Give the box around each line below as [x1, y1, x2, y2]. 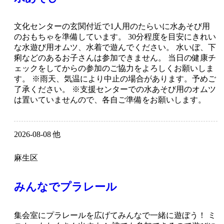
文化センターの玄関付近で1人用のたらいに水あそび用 [14, 22, 210, 31]
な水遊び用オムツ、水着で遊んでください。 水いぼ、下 [14, 43, 216, 52]
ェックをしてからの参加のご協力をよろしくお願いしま [14, 64, 214, 73]
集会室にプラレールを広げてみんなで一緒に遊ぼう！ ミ [14, 211, 216, 220]
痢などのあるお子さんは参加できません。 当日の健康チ [14, 53, 216, 62]
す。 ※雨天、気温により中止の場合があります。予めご [14, 74, 216, 83]
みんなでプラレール [14, 180, 117, 193]
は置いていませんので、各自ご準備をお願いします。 [14, 95, 206, 104]
